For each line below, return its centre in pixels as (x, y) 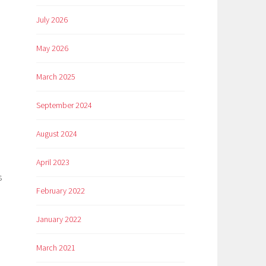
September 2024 (64, 105)
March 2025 (56, 77)
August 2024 (57, 134)
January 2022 (59, 219)
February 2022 (61, 191)
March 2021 (56, 248)
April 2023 (53, 162)
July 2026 (52, 20)
